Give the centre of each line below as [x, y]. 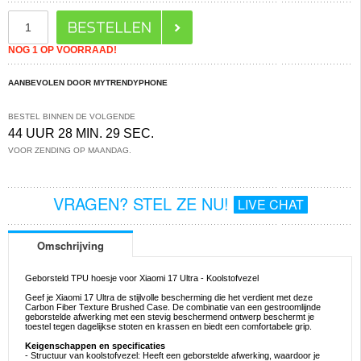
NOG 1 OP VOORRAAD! [62, 50]
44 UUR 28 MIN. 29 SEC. [81, 133]
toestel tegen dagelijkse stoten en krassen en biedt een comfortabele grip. [168, 327]
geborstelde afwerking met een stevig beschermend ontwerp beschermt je [170, 317]
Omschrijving [71, 246]
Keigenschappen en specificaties [95, 346]
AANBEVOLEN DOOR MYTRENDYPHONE [88, 83]
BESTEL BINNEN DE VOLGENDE [72, 116]
